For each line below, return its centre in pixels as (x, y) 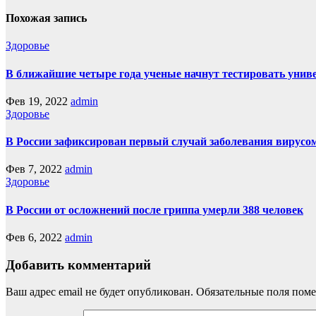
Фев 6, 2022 (35, 237)
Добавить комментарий (78, 265)
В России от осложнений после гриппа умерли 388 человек (154, 209)
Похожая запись (46, 18)
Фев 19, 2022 (38, 101)
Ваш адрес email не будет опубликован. (99, 292)
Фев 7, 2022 (35, 169)
